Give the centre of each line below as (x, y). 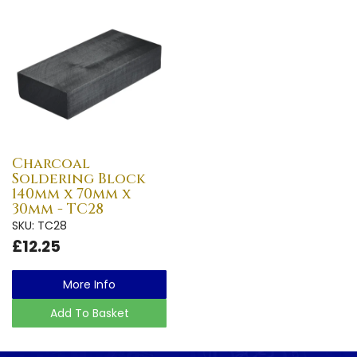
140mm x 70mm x (71, 194)
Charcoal (51, 163)
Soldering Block (79, 178)
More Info (89, 284)
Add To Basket (89, 313)
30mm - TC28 (58, 209)
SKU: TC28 (39, 225)
